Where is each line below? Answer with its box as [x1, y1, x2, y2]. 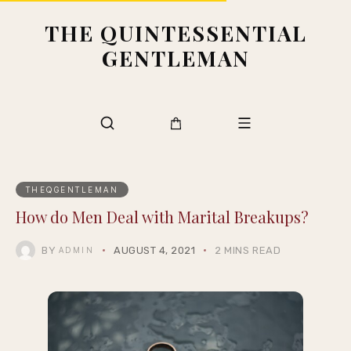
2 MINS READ [215, 244, 281, 256]
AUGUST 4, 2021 [114, 244, 196, 256]
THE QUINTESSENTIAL [44, 19, 307, 47]
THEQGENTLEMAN [25, 184, 118, 194]
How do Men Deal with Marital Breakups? [16, 206, 309, 227]
